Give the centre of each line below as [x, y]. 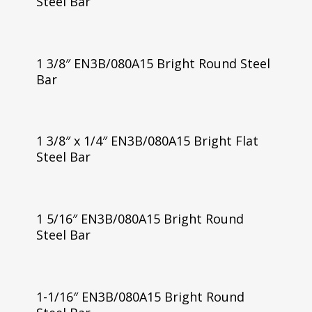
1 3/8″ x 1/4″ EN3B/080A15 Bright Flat [147, 141]
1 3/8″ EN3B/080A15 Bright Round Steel [153, 63]
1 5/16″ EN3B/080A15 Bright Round [140, 219]
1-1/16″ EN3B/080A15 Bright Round [140, 297]
